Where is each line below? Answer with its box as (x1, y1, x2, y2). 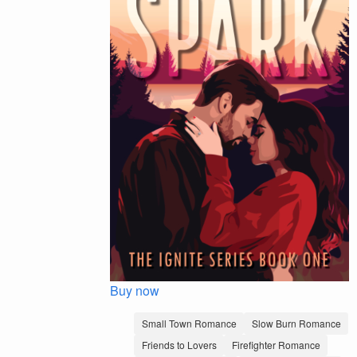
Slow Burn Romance (251, 316, 341, 330)
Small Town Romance (141, 316, 237, 330)
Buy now (110, 281, 159, 300)
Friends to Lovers (141, 338, 217, 352)
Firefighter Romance (231, 338, 320, 352)
